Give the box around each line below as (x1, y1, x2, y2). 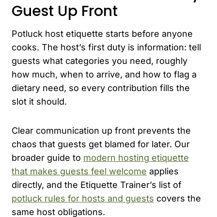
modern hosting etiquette (83, 152, 189, 163)
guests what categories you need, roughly (12, 55, 187, 66)
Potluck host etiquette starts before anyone (12, 28, 193, 39)
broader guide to (12, 152, 83, 163)
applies (147, 166, 179, 176)
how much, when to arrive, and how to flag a (12, 69, 197, 79)
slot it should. (12, 96, 67, 107)
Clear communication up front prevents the (12, 125, 191, 136)
